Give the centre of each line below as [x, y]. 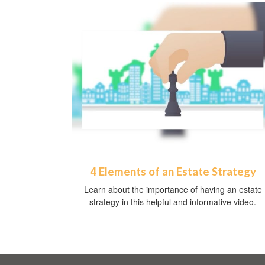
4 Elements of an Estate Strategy [173, 172]
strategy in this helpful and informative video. [173, 202]
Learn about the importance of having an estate [173, 190]
